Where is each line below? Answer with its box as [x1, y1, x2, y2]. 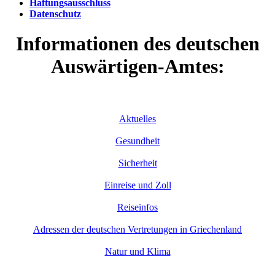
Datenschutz [29, 9, 81, 19]
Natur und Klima [104, 246, 171, 257]
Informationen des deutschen [15, 33, 260, 55]
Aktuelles [119, 113, 156, 124]
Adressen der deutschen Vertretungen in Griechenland [33, 223, 242, 234]
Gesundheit [115, 135, 160, 146]
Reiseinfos [117, 201, 158, 212]
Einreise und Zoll [104, 179, 171, 190]
